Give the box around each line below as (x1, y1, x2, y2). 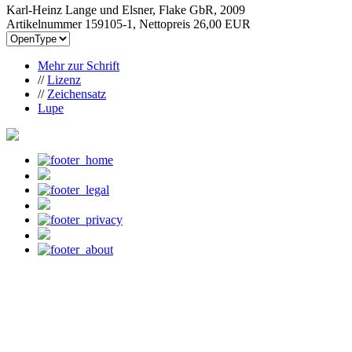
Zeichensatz (47, 86, 106, 101)
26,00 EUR (193, 16, 251, 31)
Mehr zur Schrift (38, 58, 119, 72)
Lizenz (47, 72, 81, 86)
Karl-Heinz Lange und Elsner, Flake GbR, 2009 (6, 2, 245, 16)
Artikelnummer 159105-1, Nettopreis (6, 16, 193, 31)
